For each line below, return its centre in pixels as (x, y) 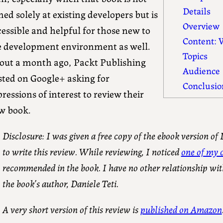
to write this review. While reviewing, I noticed (92, 151)
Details (197, 11)
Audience (202, 70)
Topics (195, 56)
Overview (201, 26)
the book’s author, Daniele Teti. (60, 183)
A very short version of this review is (71, 209)
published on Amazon (181, 209)
